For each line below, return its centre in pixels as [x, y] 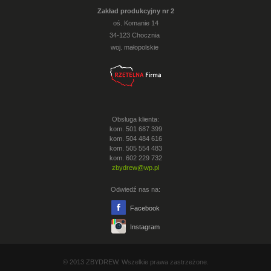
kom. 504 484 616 [135, 139]
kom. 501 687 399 [135, 129]
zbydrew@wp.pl [135, 168]
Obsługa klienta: [135, 119]
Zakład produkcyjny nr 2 [135, 11]
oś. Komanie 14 [135, 23]
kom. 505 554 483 [135, 148]
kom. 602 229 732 [135, 158]
